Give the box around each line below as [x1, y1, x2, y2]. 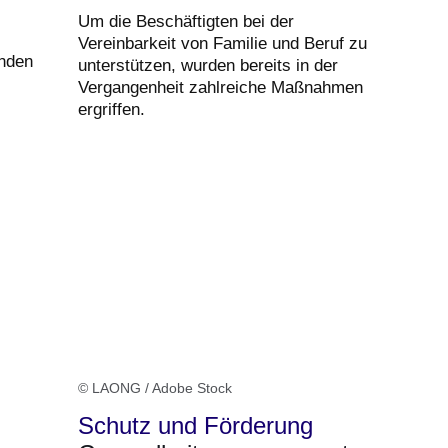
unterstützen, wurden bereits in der [78, 56, 338, 76]
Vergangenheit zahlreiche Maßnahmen [78, 78, 363, 98]
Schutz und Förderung [78, 412, 313, 440]
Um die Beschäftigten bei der [78, 12, 294, 32]
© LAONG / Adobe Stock [78, 380, 232, 397]
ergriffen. [78, 100, 145, 120]
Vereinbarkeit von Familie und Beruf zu [78, 34, 367, 54]
